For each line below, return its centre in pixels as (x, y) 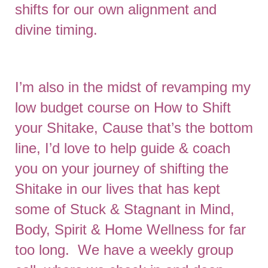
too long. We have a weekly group (124, 250)
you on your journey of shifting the (122, 168)
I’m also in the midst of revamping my (133, 87)
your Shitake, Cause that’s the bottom (134, 128)
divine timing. (56, 30)
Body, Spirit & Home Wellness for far (130, 229)
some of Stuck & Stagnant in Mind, (125, 209)
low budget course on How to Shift (123, 107)
